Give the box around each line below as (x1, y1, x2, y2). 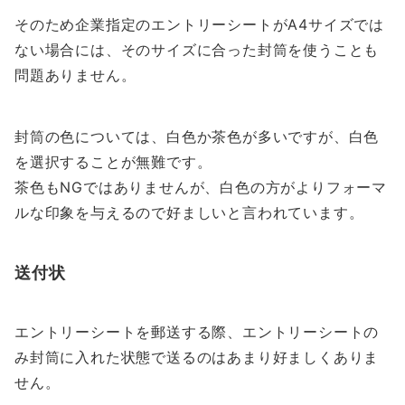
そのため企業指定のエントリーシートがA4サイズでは (14, 15, 384, 34)
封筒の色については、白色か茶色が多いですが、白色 (14, 127, 380, 146)
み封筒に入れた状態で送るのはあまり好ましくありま (14, 348, 380, 367)
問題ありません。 (14, 66, 137, 85)
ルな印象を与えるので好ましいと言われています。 (14, 203, 364, 222)
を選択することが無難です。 (14, 153, 212, 172)
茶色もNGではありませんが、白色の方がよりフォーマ (14, 178, 387, 197)
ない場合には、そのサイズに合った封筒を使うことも (14, 41, 380, 60)
